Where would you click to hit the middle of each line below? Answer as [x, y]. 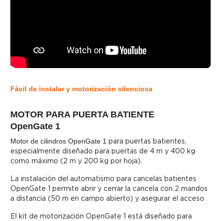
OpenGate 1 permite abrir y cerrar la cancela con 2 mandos [109, 189]
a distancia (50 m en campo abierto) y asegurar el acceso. [108, 199]
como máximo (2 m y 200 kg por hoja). [76, 161]
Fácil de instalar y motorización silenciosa [81, 89]
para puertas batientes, [147, 141]
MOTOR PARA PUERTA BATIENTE [82, 115]
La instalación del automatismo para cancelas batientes [103, 179]
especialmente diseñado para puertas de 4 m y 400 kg [103, 151]
